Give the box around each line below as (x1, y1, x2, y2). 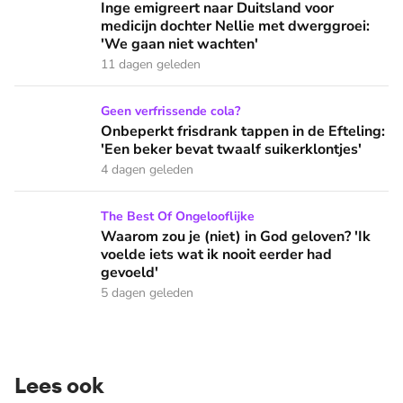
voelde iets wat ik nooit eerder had (101, 245, 332, 264)
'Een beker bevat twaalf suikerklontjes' (101, 139, 362, 159)
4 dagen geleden (101, 161, 193, 178)
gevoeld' (101, 263, 158, 282)
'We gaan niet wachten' (101, 34, 258, 54)
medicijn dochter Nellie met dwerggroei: (101, 16, 370, 36)
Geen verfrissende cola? (101, 103, 240, 120)
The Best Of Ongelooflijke (101, 208, 255, 225)
